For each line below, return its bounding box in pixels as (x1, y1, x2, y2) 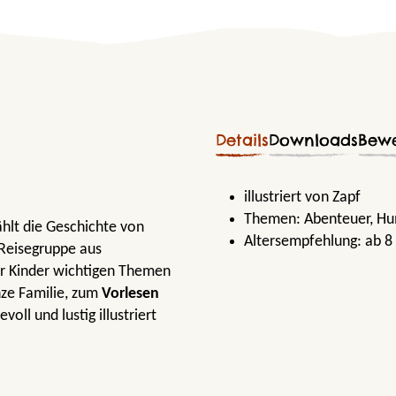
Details (216, 129, 269, 150)
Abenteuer (304, 210, 369, 228)
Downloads (269, 129, 358, 150)
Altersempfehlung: (244, 232, 365, 250)
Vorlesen (102, 285, 159, 302)
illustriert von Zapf (244, 188, 361, 206)
